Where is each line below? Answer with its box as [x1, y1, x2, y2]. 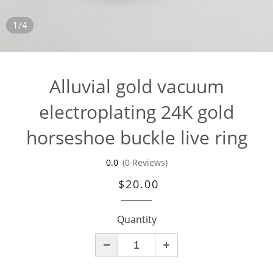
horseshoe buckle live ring [26, 125, 247, 150]
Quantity [116, 213, 157, 227]
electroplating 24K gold [39, 99, 234, 124]
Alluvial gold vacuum [49, 74, 224, 99]
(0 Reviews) [122, 157, 168, 168]
